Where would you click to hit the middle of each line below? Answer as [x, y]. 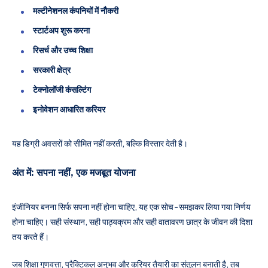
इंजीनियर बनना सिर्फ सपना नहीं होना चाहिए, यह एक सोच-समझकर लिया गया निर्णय [131, 207]
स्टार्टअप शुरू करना [61, 31]
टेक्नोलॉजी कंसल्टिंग [62, 90]
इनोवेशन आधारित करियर [69, 110]
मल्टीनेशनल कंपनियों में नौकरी [76, 11]
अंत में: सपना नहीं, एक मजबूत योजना [74, 173]
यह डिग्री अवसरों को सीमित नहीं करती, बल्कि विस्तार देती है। [100, 144]
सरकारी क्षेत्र [52, 70]
